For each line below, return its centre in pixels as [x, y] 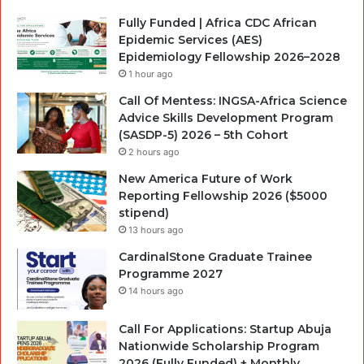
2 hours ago [154, 152]
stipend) [144, 212]
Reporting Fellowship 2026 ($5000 [223, 195]
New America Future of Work [206, 178]
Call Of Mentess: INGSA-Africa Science [233, 100]
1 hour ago [151, 74]
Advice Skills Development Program [226, 117]
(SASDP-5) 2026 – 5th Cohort [204, 134]
